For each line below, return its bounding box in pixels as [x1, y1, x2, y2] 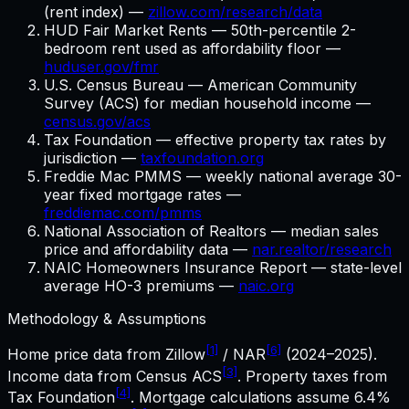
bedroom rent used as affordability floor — [44, 39, 341, 58]
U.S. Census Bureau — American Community [44, 76, 357, 95]
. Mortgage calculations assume [131, 388, 354, 407]
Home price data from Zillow [7, 345, 205, 364]
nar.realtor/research [252, 240, 392, 259]
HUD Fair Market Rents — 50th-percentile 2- [44, 21, 356, 40]
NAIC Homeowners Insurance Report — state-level [44, 258, 402, 278]
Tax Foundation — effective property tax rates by [44, 131, 386, 150]
